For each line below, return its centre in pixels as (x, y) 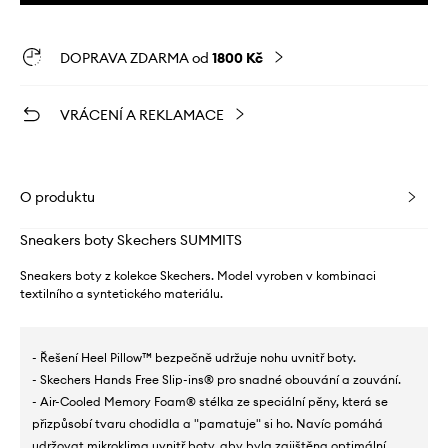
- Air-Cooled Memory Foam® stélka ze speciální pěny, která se (210, 401)
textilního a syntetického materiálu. (121, 293)
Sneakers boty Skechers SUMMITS (131, 239)
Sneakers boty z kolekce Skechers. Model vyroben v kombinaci (198, 275)
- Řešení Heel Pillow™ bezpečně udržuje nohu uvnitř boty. (194, 357)
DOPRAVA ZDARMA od (136, 57)
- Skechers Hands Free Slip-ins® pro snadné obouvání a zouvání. (216, 379)
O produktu (57, 196)
